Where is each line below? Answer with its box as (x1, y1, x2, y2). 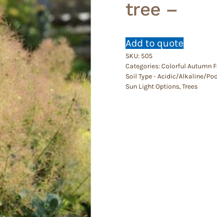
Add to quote (125, 37, 184, 49)
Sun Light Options (125, 82, 179, 91)
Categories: (125, 62, 161, 70)
